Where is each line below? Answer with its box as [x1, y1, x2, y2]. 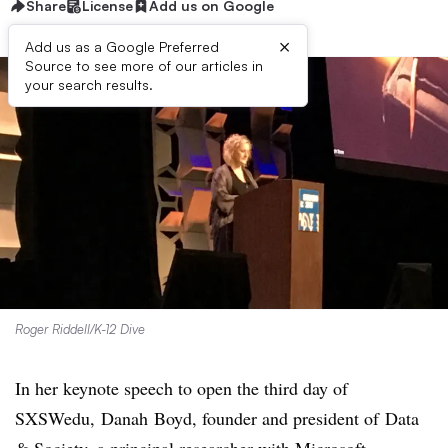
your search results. [25, 76, 153, 93]
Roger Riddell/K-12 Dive [15, 321, 145, 337]
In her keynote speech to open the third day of [15, 376, 348, 400]
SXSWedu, [15, 406, 101, 430]
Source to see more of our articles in [25, 57, 263, 74]
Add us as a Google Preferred [25, 38, 219, 55]
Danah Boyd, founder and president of [101, 406, 379, 430]
